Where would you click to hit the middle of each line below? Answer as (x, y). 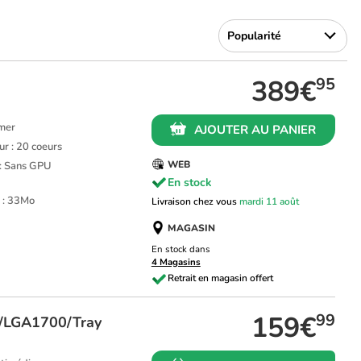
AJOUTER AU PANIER (255, 130)
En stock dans (180, 249)
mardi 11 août (269, 202)
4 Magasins (176, 261)
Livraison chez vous (195, 202)
